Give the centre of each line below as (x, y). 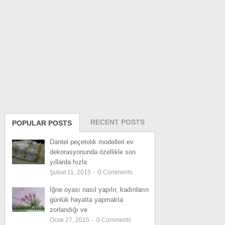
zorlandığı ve (68, 209)
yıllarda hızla (68, 162)
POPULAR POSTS (42, 123)
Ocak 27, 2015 (70, 220)
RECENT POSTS (117, 122)
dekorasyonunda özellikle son (92, 152)
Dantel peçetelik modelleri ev (91, 142)
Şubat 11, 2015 (71, 172)
